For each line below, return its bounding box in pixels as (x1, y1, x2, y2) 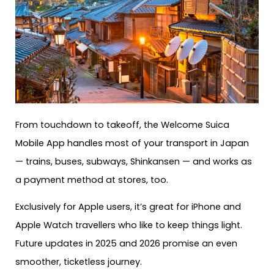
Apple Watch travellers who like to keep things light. (15, 219, 242, 232)
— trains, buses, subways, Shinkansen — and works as (15, 155, 252, 168)
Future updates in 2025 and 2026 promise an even (15, 237, 237, 250)
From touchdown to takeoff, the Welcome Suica (15, 118, 229, 131)
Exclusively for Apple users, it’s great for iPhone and (15, 201, 241, 213)
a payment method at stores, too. (15, 173, 168, 186)
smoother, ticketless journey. (15, 256, 142, 268)
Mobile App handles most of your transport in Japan (15, 136, 249, 149)
